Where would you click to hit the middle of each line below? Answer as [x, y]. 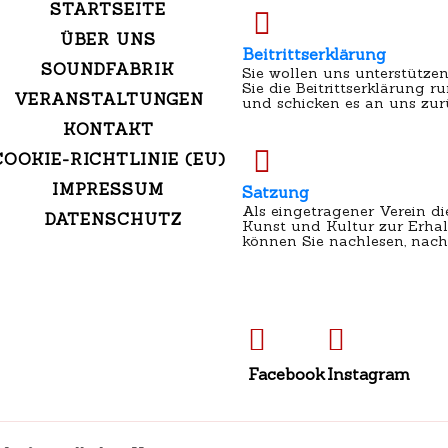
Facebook [286, 374]
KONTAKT [108, 129]
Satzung [275, 192]
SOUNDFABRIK [108, 69]
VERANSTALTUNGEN [108, 99]
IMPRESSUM [108, 189]
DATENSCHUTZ [113, 219]
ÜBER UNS [108, 39]
